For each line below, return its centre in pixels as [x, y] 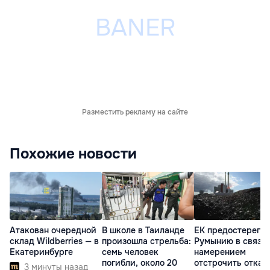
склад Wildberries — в [54, 241]
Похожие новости [73, 153]
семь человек [130, 252]
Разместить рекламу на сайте [135, 112]
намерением [220, 252]
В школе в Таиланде [143, 230]
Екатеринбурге [41, 252]
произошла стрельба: [146, 241]
